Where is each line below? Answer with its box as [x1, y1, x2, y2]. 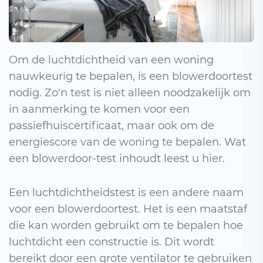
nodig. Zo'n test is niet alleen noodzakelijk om [9, 86, 251, 99]
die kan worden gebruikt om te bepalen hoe [9, 218, 243, 232]
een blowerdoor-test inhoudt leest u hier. [9, 151, 225, 165]
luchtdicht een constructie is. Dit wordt [9, 235, 214, 248]
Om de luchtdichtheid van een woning [9, 53, 214, 66]
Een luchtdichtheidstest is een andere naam [9, 186, 244, 199]
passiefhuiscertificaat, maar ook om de [9, 119, 214, 132]
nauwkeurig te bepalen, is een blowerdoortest [9, 69, 252, 83]
